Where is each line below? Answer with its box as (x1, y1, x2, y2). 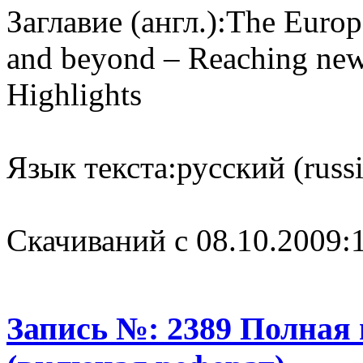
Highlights (6, 76, 142, 112)
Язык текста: (6, 149, 177, 185)
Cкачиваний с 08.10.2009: (6, 222, 351, 258)
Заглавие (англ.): (6, 3, 226, 39)
